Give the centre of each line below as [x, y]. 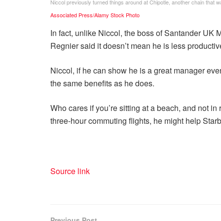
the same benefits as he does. [102, 83]
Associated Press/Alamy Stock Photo [95, 15]
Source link [70, 171]
